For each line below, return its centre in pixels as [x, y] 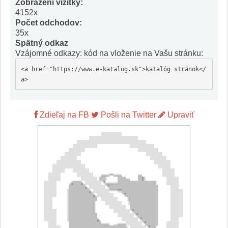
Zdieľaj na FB [63, 115]
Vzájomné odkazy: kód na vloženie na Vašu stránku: [109, 53]
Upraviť [180, 115]
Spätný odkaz [42, 43]
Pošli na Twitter [127, 115]
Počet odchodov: [49, 23]
